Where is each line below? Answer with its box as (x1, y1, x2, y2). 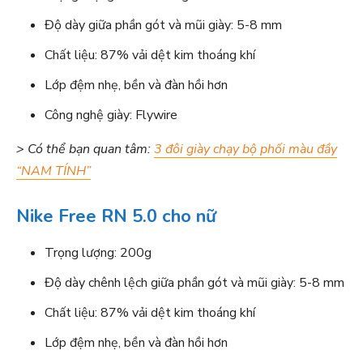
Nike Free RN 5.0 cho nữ (16, 204, 216, 228)
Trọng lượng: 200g (45, 244, 152, 262)
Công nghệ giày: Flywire (45, 106, 177, 124)
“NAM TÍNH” (16, 162, 91, 180)
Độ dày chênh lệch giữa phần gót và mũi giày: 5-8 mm (45, 274, 344, 292)
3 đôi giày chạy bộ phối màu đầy (154, 140, 337, 158)
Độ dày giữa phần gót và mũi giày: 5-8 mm (45, 16, 282, 34)
